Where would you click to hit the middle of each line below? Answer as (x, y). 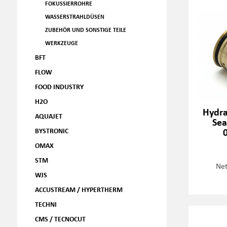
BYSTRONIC (51, 130)
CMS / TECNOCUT (60, 219)
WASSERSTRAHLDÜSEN (74, 16)
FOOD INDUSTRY (59, 86)
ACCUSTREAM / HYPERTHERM (79, 189)
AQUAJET (48, 116)
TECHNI (46, 204)
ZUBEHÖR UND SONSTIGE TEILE (85, 30)
